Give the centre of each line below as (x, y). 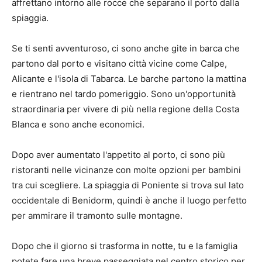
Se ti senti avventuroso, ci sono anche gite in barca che (126, 49)
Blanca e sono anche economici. (78, 125)
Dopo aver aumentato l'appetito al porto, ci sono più (118, 155)
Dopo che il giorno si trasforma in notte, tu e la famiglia (125, 246)
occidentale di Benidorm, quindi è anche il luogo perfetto (129, 201)
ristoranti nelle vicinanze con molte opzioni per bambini (126, 170)
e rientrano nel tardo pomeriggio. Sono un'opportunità (124, 94)
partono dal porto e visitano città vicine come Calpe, (119, 64)
